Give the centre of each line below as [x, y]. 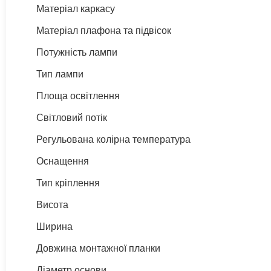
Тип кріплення [68, 183]
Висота [52, 204]
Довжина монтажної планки [98, 248]
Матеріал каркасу [76, 8]
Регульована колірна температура [113, 139]
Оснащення [63, 161]
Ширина [54, 226]
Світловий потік [72, 117]
